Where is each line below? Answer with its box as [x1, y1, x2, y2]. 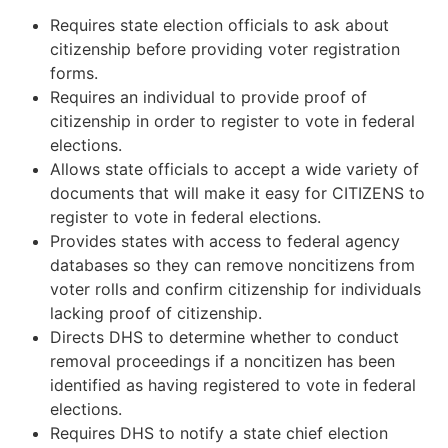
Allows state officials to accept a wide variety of [50, 158, 419, 179]
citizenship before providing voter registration [50, 38, 400, 59]
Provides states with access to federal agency [50, 230, 400, 251]
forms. [50, 62, 98, 83]
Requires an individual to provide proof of [50, 86, 367, 107]
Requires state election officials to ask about [50, 14, 389, 35]
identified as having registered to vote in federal [50, 374, 416, 395]
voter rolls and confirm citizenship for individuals [50, 278, 421, 299]
